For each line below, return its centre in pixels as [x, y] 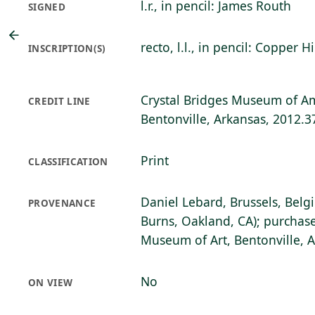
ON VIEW [51, 283]
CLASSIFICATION [68, 162]
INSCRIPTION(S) [67, 49]
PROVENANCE [62, 203]
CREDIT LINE [59, 101]
